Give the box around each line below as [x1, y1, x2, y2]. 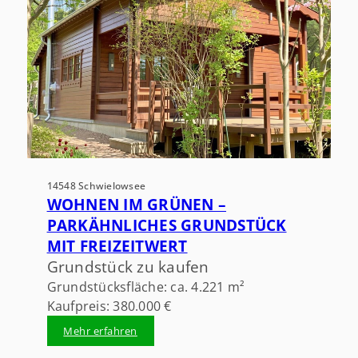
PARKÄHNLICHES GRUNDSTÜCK [46, 214, 287, 235]
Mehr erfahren [63, 323, 137, 338]
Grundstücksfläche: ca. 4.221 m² [46, 277, 245, 296]
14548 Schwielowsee [46, 178, 146, 193]
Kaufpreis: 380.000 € [46, 296, 172, 315]
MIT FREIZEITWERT [46, 235, 188, 256]
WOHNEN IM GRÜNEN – [46, 193, 227, 214]
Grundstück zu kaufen [46, 256, 209, 276]
